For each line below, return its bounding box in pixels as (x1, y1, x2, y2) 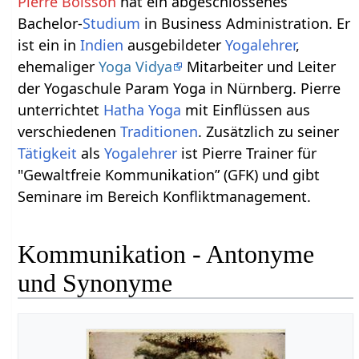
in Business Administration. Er (140, 13, 351, 33)
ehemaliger (18, 56, 99, 76)
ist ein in (18, 34, 81, 54)
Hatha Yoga (103, 99, 182, 119)
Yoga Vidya (99, 56, 173, 76)
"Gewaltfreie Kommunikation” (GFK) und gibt (18, 164, 321, 184)
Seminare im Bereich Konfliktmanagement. (18, 186, 312, 206)
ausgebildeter (123, 34, 226, 54)
